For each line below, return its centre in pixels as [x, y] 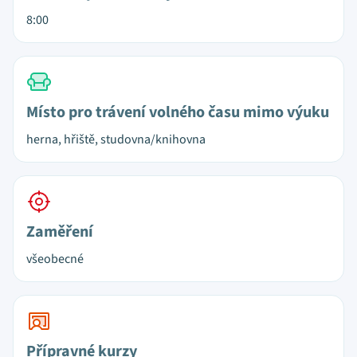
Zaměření [60, 232]
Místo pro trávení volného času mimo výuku [178, 112]
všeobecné [55, 259]
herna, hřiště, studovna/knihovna [116, 139]
